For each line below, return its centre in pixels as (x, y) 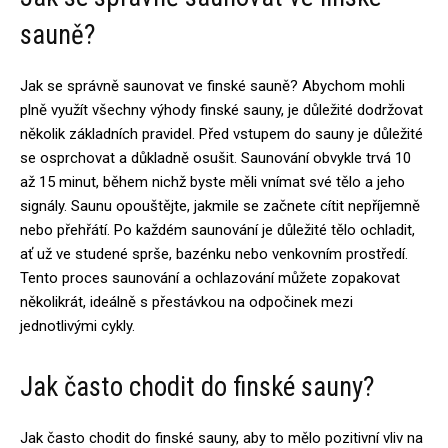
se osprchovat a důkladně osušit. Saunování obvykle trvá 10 (215, 158)
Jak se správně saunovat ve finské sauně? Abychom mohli (212, 86)
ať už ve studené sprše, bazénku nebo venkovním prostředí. (214, 254)
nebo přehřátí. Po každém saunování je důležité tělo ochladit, (217, 230)
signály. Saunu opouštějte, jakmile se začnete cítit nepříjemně (220, 206)
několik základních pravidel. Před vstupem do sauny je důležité (221, 134)
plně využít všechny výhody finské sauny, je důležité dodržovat (221, 110)
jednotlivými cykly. (77, 326)
